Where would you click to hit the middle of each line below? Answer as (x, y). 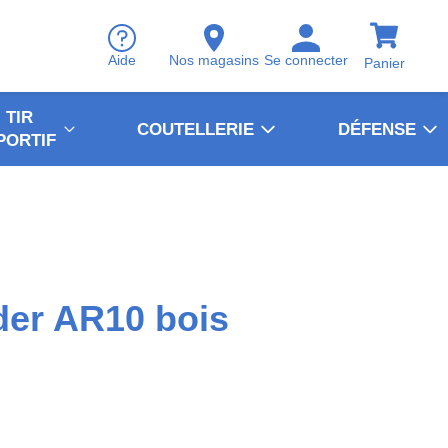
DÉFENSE (377, 129)
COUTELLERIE (195, 129)
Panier (384, 62)
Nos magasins (214, 60)
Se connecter (306, 60)
